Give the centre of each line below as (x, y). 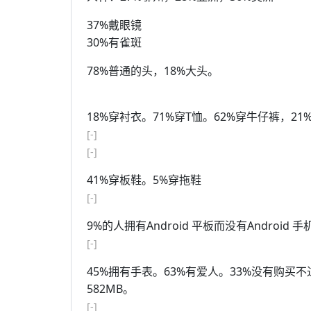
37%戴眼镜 (114, 25)
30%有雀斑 (114, 42)
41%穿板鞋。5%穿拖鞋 (144, 180)
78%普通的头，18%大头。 (153, 71)
